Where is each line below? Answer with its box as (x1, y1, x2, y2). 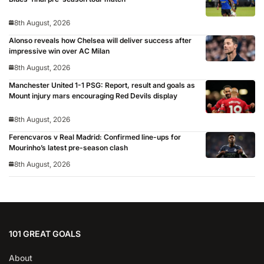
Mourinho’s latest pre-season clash (9, 143, 128, 152)
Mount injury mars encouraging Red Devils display (9, 91, 177, 100)
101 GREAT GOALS (9, 228, 81, 239)
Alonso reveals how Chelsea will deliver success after (9, 36, 192, 45)
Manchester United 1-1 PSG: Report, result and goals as (9, 80, 195, 90)
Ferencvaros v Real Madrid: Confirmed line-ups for (9, 132, 181, 141)
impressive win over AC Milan (9, 47, 110, 56)
